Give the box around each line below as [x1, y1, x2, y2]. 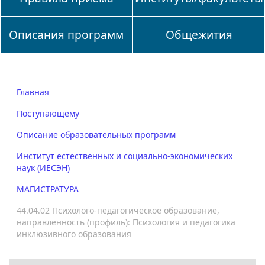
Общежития [165, 26, 232, 43]
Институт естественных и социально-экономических [17, 150, 232, 161]
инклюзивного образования [17, 228, 131, 240]
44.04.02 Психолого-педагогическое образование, [17, 204, 219, 216]
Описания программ [9, 26, 124, 43]
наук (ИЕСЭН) [17, 161, 70, 173]
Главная [17, 86, 49, 98]
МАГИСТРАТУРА [17, 183, 79, 195]
